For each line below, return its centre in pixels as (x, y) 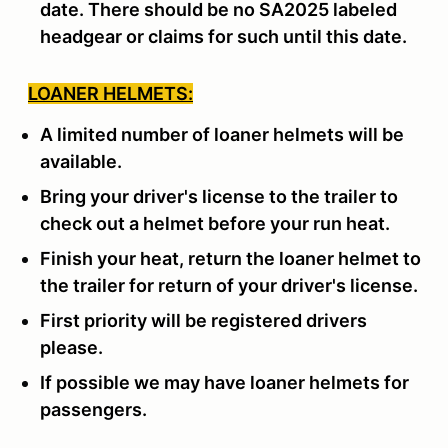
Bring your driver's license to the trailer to (219, 196)
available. (83, 161)
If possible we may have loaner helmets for (224, 382)
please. (73, 347)
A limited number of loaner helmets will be (222, 134)
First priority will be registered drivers (203, 320)
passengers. (95, 409)
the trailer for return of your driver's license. (233, 285)
